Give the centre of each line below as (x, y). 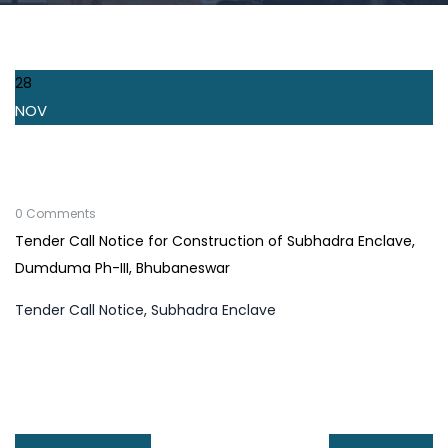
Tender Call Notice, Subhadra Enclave (145, 310)
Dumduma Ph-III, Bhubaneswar (122, 268)
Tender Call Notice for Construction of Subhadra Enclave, (215, 241)
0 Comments (55, 213)
